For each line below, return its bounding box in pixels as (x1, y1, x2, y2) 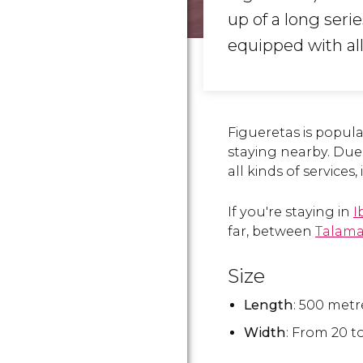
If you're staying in (228, 204, 353, 220)
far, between (228, 224, 315, 239)
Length (244, 297, 293, 313)
